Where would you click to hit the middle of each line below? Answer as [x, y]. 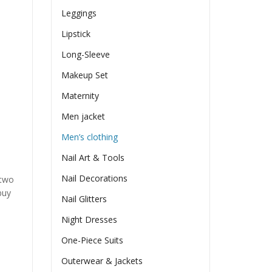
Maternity [80, 96]
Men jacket [83, 117]
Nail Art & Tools [93, 158]
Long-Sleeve [86, 55]
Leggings [79, 13]
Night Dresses [90, 220]
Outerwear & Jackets [102, 261]
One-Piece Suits [93, 240]
